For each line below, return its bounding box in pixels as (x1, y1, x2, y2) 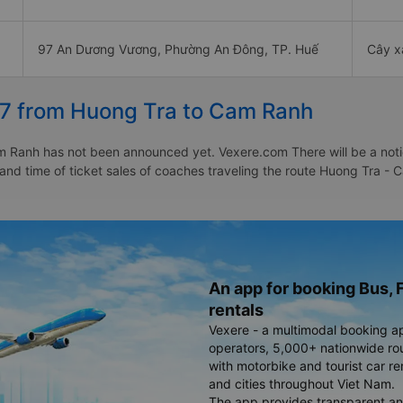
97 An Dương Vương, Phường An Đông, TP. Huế (38, 41, 318, 58)
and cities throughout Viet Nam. (209, 376, 395, 392)
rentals (209, 300, 264, 320)
